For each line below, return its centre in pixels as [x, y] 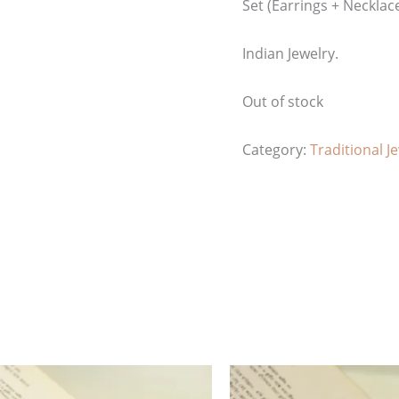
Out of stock [283, 102]
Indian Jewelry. [290, 54]
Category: [276, 150]
